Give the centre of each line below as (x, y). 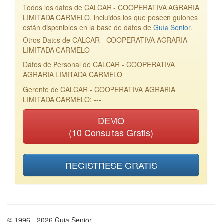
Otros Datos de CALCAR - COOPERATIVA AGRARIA (105, 40)
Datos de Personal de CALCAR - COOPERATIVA (99, 64)
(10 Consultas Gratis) (111, 132)
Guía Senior (172, 27)
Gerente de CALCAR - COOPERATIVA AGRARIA (99, 89)
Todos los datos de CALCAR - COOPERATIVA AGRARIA (111, 7)
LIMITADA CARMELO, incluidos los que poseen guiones (110, 17)
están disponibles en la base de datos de (88, 27)
